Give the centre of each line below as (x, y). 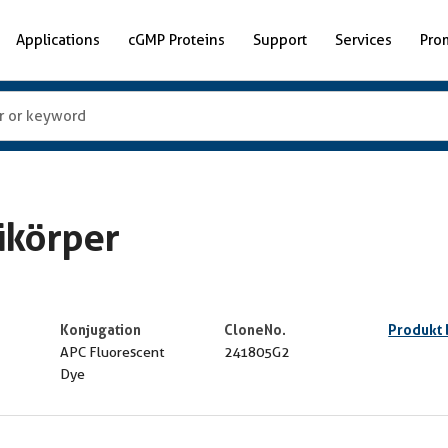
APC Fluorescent (111, 352)
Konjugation (100, 329)
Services (363, 39)
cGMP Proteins (176, 39)
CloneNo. (255, 329)
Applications (58, 39)
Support (280, 39)
